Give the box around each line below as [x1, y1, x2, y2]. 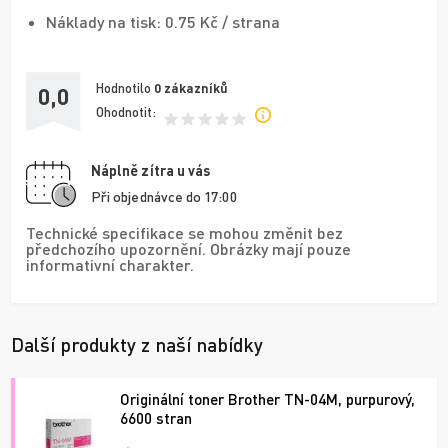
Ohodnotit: [96, 104, 156, 121]
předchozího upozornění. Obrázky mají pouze [26, 238, 351, 258]
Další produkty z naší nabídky [11, 332, 263, 356]
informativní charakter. [26, 254, 194, 274]
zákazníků [164, 80, 228, 97]
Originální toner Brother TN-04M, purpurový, [120, 389, 415, 408]
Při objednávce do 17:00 [91, 187, 237, 205]
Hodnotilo [96, 80, 154, 97]
